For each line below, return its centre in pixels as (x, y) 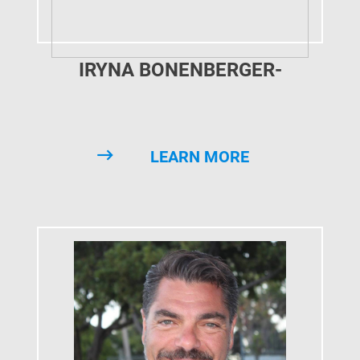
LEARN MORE (200, 157)
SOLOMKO (180, 99)
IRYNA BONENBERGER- (180, 70)
